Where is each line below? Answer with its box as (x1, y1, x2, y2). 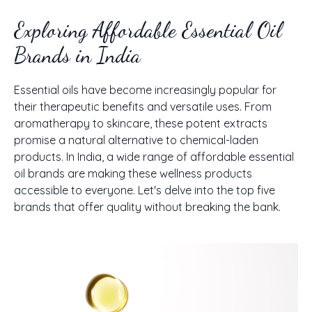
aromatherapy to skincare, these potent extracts (14, 116, 267, 130)
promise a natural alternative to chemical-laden (14, 133, 258, 147)
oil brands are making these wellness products (14, 166, 252, 180)
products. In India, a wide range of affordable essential (14, 150, 294, 164)
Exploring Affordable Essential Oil (14, 17, 282, 42)
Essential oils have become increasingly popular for (14, 83, 276, 97)
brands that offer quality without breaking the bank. (14, 200, 281, 214)
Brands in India (14, 42, 141, 68)
